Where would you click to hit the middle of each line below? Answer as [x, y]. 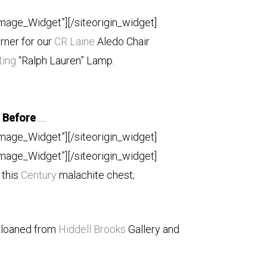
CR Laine [74, 41]
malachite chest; [96, 175]
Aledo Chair [122, 41]
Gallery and [153, 229]
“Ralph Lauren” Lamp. [66, 60]
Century [39, 175]
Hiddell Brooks [92, 229]
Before [19, 118]
